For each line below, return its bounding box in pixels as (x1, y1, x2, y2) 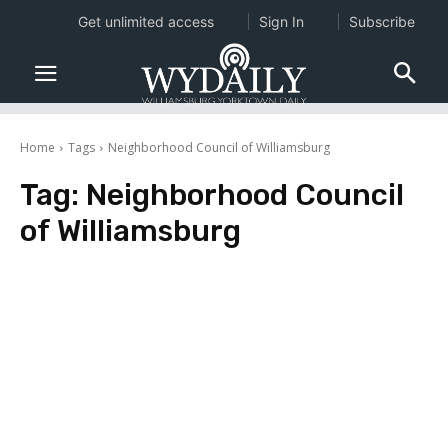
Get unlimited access (77, 13, 214, 30)
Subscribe (348, 13, 415, 30)
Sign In (258, 13, 304, 30)
